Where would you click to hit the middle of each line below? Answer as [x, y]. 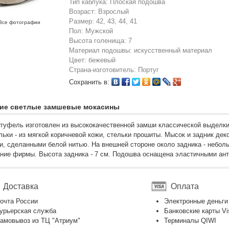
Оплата [185, 186]
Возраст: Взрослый [99, 12]
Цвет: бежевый [92, 60]
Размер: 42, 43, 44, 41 [103, 21]
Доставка [21, 186]
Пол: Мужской [91, 31]
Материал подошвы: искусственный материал [141, 50]
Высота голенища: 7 [100, 41]
